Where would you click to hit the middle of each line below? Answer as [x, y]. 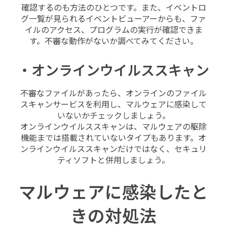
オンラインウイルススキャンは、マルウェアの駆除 [113, 127]
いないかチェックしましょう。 [113, 116]
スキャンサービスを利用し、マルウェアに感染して [113, 104]
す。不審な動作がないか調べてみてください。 [113, 42]
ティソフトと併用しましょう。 [113, 160]
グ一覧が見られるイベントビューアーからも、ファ [113, 19]
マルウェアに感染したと [113, 193]
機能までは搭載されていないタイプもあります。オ [113, 138]
